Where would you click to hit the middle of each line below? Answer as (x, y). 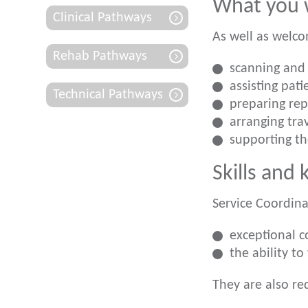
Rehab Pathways (100, 56)
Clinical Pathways (102, 18)
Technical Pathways (108, 95)
